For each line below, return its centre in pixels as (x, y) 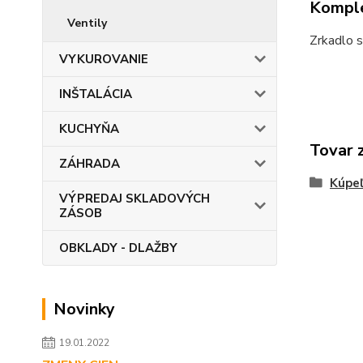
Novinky (84, 309)
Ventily (87, 23)
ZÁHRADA (90, 164)
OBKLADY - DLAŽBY (118, 248)
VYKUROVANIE (104, 59)
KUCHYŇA (89, 129)
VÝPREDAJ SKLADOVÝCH (135, 199)
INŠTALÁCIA (96, 94)
